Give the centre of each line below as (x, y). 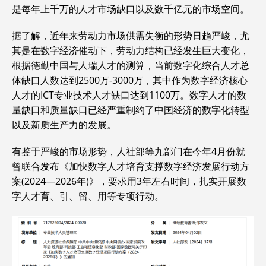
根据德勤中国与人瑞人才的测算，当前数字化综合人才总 (131, 66)
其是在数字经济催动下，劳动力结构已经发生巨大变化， (131, 51)
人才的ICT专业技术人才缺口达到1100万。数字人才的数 (129, 95)
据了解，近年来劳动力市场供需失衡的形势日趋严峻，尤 (131, 36)
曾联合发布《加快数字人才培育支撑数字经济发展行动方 (131, 167)
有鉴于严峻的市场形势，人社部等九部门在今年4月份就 (129, 152)
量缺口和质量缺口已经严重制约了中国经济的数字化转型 (131, 110)
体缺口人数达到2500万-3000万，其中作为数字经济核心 (130, 80)
